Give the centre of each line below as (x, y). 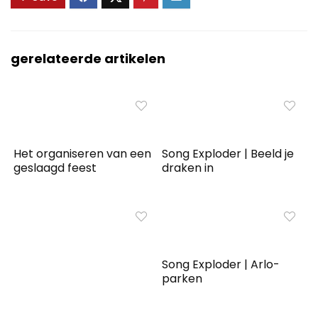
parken (182, 279)
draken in (188, 168)
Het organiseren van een (83, 154)
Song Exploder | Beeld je (228, 154)
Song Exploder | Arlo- (221, 265)
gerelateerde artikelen (88, 59)
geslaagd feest (55, 168)
